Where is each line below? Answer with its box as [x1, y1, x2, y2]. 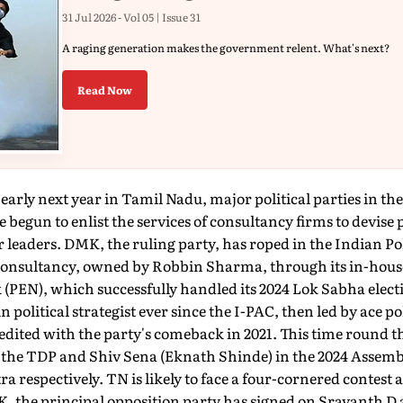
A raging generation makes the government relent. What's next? [62, 39, 390, 56]
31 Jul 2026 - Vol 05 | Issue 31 [62, 8, 201, 25]
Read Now [77, 81, 132, 98]
